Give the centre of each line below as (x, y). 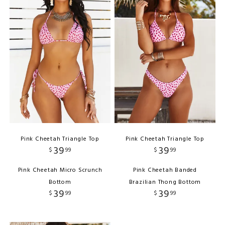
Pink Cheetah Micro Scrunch (60, 171)
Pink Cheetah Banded (165, 171)
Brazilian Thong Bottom (165, 183)
